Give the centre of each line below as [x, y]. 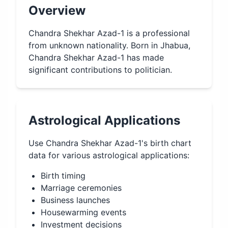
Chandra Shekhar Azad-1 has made [96, 58]
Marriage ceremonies [81, 188]
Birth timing [63, 176]
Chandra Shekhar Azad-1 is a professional [109, 33]
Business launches [75, 200]
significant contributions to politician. [100, 70]
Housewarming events [83, 212]
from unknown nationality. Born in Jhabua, [109, 45]
